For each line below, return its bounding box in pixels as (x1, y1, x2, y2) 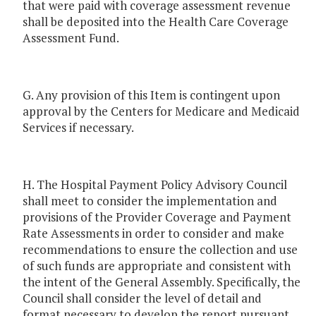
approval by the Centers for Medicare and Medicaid (23, 103, 300, 120)
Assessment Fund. (23, 30, 119, 47)
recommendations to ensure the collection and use (23, 241, 298, 258)
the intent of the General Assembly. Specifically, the (23, 274, 300, 291)
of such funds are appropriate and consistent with (23, 257, 291, 274)
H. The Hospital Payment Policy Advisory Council (23, 176, 287, 193)
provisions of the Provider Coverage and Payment (23, 209, 291, 226)
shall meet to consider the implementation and (23, 193, 277, 209)
